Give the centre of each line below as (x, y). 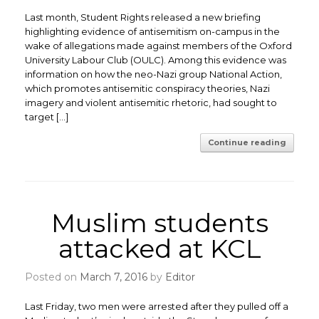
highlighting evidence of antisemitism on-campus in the (152, 31)
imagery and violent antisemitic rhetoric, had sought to (151, 103)
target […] (47, 117)
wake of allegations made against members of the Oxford (158, 46)
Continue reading (247, 142)
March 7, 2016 (114, 277)
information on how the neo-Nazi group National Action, (153, 74)
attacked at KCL (159, 249)
